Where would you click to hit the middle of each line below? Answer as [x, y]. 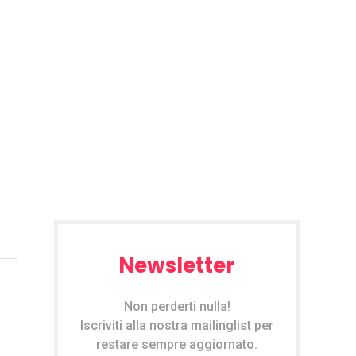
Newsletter [177, 265]
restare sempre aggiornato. [177, 344]
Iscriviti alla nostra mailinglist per [177, 325]
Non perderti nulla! [177, 306]
